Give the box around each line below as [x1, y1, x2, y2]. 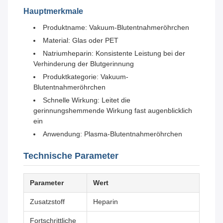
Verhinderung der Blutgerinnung [33, 60, 134, 68]
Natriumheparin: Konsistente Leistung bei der [43, 49, 185, 58]
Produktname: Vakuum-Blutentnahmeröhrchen [43, 23, 189, 32]
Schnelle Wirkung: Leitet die [43, 96, 130, 105]
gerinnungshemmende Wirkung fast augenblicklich [33, 107, 192, 115]
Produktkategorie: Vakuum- [43, 73, 128, 81]
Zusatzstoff [30, 198, 65, 206]
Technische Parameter [23, 151, 118, 161]
